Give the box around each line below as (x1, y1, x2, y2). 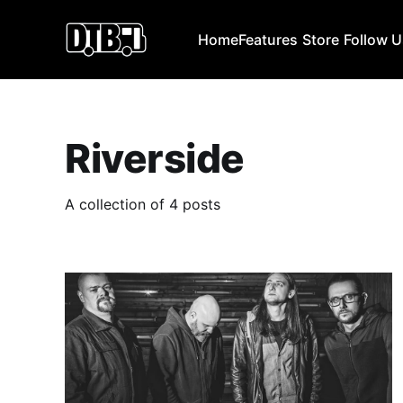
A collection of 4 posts (65, 194, 220, 213)
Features (238, 31, 299, 49)
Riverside (65, 133, 246, 183)
